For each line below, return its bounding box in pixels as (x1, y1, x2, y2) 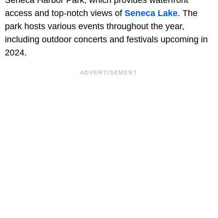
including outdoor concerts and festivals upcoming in (5, 35, 208, 45)
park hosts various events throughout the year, (5, 21, 184, 32)
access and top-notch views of (5, 8, 125, 18)
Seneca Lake (125, 8, 178, 18)
